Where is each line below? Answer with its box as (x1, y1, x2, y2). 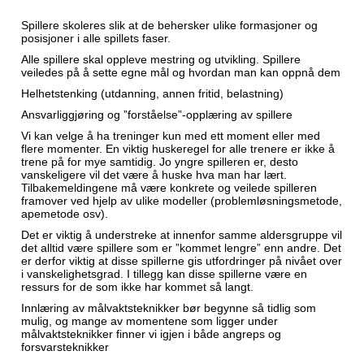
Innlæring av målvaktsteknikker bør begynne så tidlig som (21, 301, 316, 314)
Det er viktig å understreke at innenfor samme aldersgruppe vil (21, 228, 342, 241)
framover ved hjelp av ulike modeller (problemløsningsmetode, (21, 194, 342, 207)
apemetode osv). (21, 207, 108, 220)
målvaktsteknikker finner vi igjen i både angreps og (21, 327, 281, 340)
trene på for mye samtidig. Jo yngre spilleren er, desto (21, 155, 298, 168)
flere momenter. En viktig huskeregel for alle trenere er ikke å (21, 142, 335, 155)
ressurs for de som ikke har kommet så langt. (21, 280, 253, 293)
